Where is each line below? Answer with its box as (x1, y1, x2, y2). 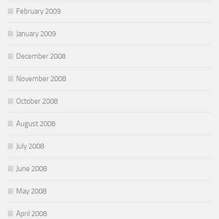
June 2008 (16, 164, 47, 174)
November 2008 (16, 74, 66, 84)
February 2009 (16, 7, 61, 16)
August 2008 (16, 119, 55, 129)
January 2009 (16, 29, 56, 39)
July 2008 (16, 142, 44, 151)
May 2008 (16, 187, 46, 196)
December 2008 (16, 52, 66, 61)
